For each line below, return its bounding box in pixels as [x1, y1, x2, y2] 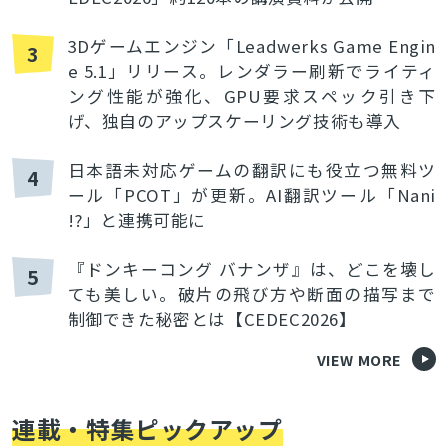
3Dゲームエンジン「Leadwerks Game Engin [67, 34, 437, 59]
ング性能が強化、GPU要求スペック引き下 [67, 84, 437, 109]
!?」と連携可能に [67, 208, 206, 233]
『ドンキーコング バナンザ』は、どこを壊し [67, 257, 437, 282]
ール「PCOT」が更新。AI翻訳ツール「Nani [67, 183, 437, 208]
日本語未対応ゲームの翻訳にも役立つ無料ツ [67, 158, 437, 183]
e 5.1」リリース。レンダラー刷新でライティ [67, 59, 437, 84]
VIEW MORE [316, 348, 403, 370]
